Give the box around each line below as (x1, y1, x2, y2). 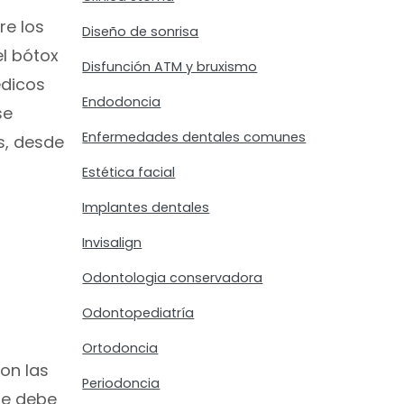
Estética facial (82, 163, 176, 182)
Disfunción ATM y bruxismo (82, 58, 258, 77)
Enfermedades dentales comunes (82, 128, 307, 147)
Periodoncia (82, 374, 161, 393)
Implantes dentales (82, 198, 210, 217)
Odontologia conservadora (82, 269, 263, 288)
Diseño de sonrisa (82, 23, 199, 41)
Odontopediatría (82, 304, 195, 323)
